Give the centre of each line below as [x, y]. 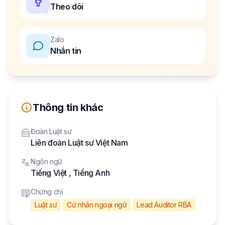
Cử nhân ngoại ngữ [97, 205]
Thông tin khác [68, 107]
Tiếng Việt [49, 173]
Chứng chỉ [47, 192]
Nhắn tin [66, 51]
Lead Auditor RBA [164, 205]
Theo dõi [67, 7]
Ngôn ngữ [46, 161]
